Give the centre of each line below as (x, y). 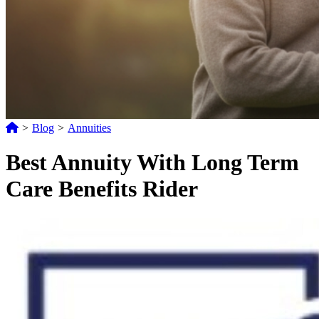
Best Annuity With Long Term (152, 163)
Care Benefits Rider (102, 189)
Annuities (89, 128)
